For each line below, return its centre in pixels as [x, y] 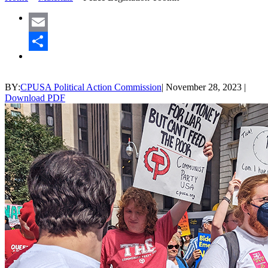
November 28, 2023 [204, 87]
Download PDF [35, 98]
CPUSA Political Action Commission [91, 87]
